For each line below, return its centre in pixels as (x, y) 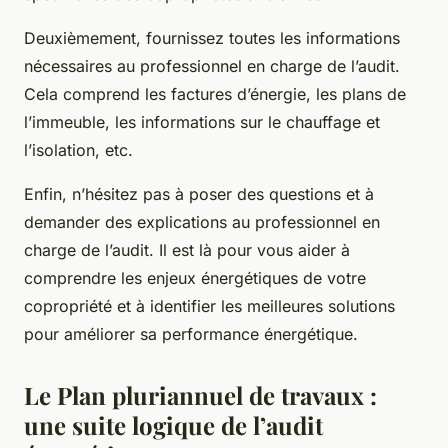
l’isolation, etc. (78, 149)
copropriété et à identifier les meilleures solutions (209, 305)
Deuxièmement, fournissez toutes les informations (212, 37)
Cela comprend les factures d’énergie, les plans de (215, 93)
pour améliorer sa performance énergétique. (191, 333)
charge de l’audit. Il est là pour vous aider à (187, 249)
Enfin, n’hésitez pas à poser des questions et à (199, 193)
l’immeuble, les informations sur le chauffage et (202, 121)
